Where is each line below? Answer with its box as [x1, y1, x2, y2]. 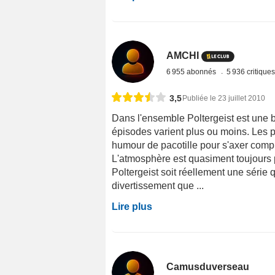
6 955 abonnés [166, 68, 219, 77]
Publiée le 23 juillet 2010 [182, 94, 265, 103]
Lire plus [112, 201, 152, 212]
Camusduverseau [166, 261, 250, 273]
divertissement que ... [112, 180, 204, 192]
